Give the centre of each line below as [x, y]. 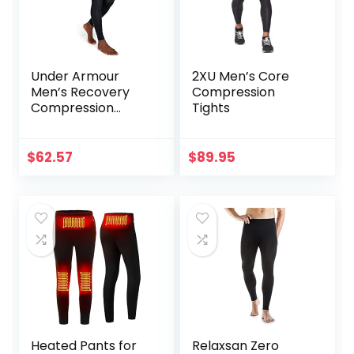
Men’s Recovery [81, 92]
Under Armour [75, 76]
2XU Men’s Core [241, 76]
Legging [55, 123]
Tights [211, 107]
